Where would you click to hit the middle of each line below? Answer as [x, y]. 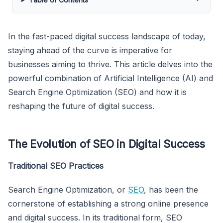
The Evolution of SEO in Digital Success [107, 144]
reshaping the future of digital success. [81, 106]
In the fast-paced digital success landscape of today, [107, 36]
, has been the [171, 189]
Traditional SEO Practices [56, 166]
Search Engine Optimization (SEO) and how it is [97, 92]
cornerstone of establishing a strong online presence [108, 203]
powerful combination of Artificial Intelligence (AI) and [111, 78]
